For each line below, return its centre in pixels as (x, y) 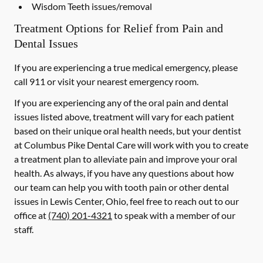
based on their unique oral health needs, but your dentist (128, 131)
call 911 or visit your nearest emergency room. (106, 81)
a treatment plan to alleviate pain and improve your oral (126, 159)
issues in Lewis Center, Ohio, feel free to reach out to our (127, 201)
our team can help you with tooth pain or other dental (122, 187)
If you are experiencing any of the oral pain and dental (121, 102)
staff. (24, 229)
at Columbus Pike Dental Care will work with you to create (131, 145)
